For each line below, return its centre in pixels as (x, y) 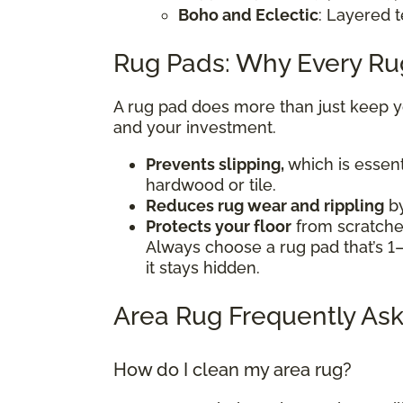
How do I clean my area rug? (233, 369)
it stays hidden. (203, 267)
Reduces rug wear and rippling (265, 205)
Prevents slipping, (217, 164)
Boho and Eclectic (248, 14)
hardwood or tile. (211, 184)
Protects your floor (219, 226)
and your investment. (195, 127)
